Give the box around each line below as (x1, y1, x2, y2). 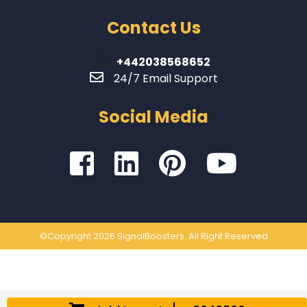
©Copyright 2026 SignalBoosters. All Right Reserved (39, 230, 268, 243)
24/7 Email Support (113, 71, 218, 87)
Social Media (99, 106, 208, 129)
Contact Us (106, 16, 201, 40)
